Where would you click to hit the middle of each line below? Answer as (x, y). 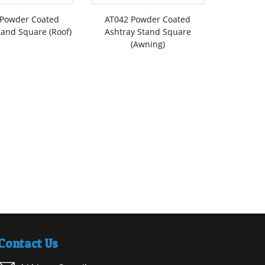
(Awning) (148, 44)
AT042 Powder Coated (148, 19)
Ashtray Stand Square (148, 31)
